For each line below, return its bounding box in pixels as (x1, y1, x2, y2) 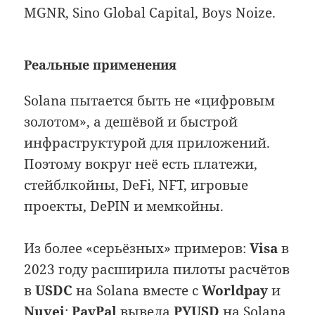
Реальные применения (24, 56, 177, 73)
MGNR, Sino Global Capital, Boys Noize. (24, 3, 276, 22)
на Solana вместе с (72, 281, 202, 300)
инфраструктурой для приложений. (24, 133, 271, 152)
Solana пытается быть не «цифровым (24, 91, 276, 110)
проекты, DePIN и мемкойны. (24, 196, 224, 215)
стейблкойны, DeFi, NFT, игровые (24, 175, 249, 194)
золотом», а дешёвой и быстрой (24, 112, 238, 131)
